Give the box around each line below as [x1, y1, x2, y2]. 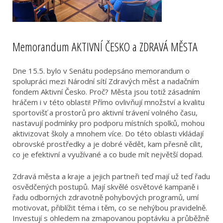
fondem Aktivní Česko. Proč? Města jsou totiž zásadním [12, 87, 200, 97]
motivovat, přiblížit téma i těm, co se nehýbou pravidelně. [12, 202, 207, 213]
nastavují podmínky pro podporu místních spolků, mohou [12, 118, 205, 128]
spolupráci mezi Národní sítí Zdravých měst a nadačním [12, 76, 199, 86]
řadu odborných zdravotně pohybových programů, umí [12, 192, 199, 202]
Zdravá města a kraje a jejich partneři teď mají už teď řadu [12, 171, 210, 181]
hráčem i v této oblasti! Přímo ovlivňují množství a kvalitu [12, 97, 205, 107]
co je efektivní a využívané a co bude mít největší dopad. [12, 149, 203, 159]
